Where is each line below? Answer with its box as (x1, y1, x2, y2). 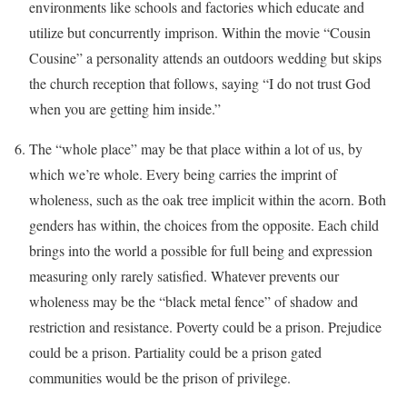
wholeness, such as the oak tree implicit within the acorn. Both (29, 190, 386, 209)
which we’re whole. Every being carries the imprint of (29, 164, 337, 184)
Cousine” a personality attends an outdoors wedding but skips (29, 48, 382, 67)
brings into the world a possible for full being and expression (29, 241, 372, 260)
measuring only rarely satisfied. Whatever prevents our (29, 266, 339, 285)
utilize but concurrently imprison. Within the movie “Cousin (29, 23, 371, 42)
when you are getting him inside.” (29, 99, 221, 118)
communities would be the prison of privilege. (29, 368, 291, 387)
